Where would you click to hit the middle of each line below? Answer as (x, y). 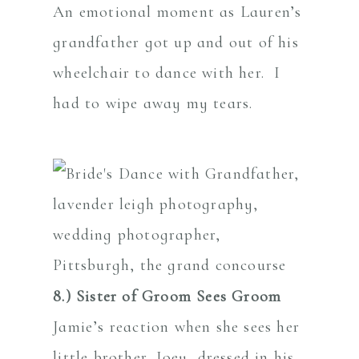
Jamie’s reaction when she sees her (177, 327)
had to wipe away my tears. (153, 103)
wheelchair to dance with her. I (167, 73)
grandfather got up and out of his (176, 42)
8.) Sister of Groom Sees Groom (167, 296)
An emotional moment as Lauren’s (177, 12)
